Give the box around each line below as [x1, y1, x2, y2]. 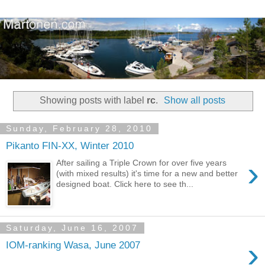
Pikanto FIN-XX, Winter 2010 [6, 140, 134, 152]
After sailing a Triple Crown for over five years [56, 157, 227, 167]
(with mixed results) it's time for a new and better [56, 168, 238, 178]
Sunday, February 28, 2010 [6, 124, 153, 134]
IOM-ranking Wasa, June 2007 [6, 239, 140, 251]
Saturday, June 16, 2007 [6, 223, 138, 233]
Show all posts [164, 95, 226, 105]
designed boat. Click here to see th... [56, 179, 194, 189]
